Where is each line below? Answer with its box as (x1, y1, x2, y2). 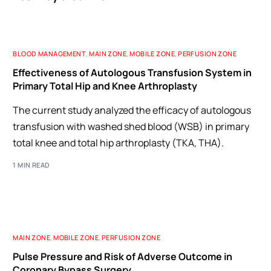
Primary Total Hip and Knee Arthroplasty (13, 79, 198, 93)
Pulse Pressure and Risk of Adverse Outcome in (13, 249, 233, 263)
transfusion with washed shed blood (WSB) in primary (13, 120, 250, 133)
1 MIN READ (13, 160, 50, 169)
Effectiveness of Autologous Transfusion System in (13, 66, 252, 79)
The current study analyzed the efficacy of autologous (13, 103, 252, 117)
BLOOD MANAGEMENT (13, 49, 87, 58)
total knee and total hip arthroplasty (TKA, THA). (13, 136, 224, 149)
